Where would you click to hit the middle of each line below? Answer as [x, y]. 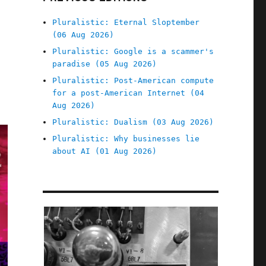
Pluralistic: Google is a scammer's [133, 51]
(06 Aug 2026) [83, 35]
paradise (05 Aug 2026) [105, 64]
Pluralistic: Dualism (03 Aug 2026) [133, 122]
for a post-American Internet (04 [129, 93]
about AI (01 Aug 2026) [105, 151]
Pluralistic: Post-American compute [133, 80]
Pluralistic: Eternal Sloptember [126, 22]
